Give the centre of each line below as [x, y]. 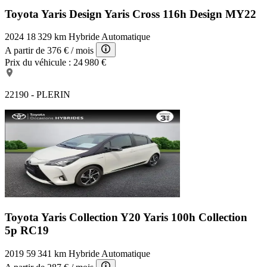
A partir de [25, 51]
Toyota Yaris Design [55, 14]
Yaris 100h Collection [195, 218]
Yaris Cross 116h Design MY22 [180, 14]
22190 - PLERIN [38, 95]
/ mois [82, 51]
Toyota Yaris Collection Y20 [74, 218]
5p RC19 [27, 231]
